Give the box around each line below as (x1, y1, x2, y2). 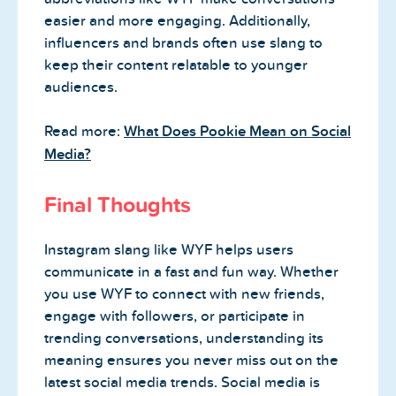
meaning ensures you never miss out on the (44, 351, 339, 369)
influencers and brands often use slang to (44, 34, 323, 51)
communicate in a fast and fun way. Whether (44, 263, 339, 280)
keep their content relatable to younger (44, 56, 308, 73)
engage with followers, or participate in (44, 307, 305, 324)
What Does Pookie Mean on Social (124, 123, 351, 141)
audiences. (44, 78, 118, 95)
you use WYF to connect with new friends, (44, 285, 324, 302)
